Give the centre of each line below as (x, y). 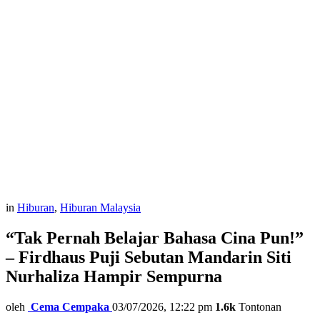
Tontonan (259, 306)
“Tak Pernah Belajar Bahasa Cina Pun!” (155, 237)
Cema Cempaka (70, 306)
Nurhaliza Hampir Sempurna (114, 276)
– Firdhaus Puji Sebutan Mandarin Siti (149, 257)
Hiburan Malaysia (100, 207)
